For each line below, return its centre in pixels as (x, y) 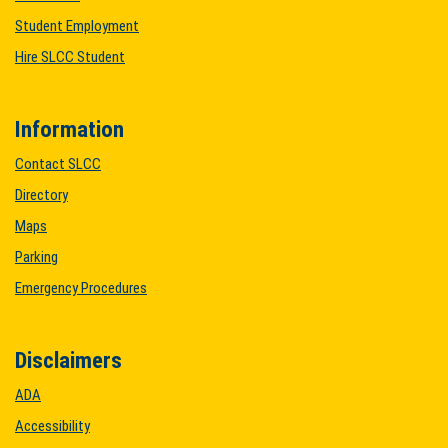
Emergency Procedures (81, 288)
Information (69, 129)
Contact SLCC (58, 164)
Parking (36, 257)
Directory (41, 195)
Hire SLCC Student (70, 57)
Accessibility (52, 426)
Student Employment (77, 26)
